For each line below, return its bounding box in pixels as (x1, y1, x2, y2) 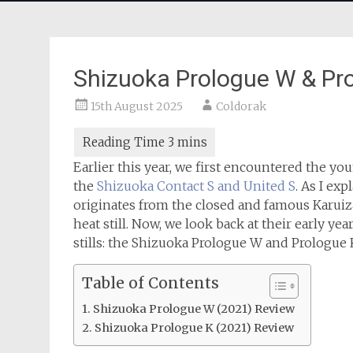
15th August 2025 (91, 99, 183, 113)
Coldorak (216, 99, 266, 113)
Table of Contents (82, 273, 219, 293)
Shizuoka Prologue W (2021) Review (92, 302, 295, 316)
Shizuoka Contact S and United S (97, 178, 295, 194)
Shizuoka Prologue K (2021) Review (94, 321, 294, 335)
